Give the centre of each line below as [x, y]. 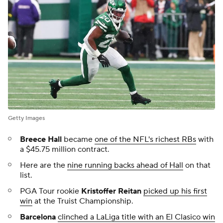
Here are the [44, 165]
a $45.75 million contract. [65, 149]
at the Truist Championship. [83, 201]
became [78, 139]
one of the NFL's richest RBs [145, 139]
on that [197, 165]
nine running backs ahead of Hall [125, 165]
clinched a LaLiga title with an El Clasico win [136, 217]
